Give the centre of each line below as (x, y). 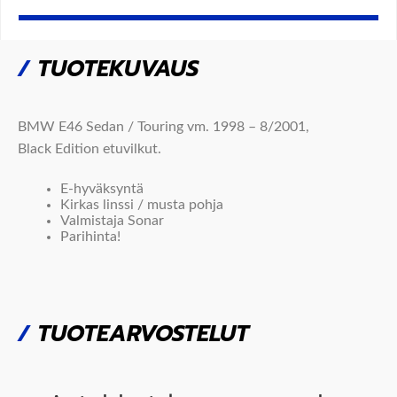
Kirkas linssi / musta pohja (142, 204)
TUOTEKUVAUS (114, 69)
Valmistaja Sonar (112, 220)
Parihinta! (90, 236)
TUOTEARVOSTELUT (139, 334)
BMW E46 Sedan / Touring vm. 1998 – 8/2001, (163, 126)
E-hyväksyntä (102, 188)
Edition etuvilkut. (106, 148)
